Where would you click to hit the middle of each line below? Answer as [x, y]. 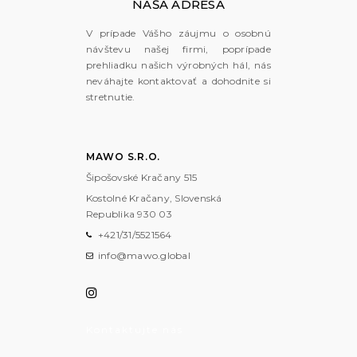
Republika [110, 214]
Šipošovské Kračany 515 [141, 178]
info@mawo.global [144, 256]
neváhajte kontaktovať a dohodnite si [178, 81]
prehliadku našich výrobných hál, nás [178, 65]
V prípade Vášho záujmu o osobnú [178, 33]
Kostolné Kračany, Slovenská [154, 198]
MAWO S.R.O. [123, 157]
